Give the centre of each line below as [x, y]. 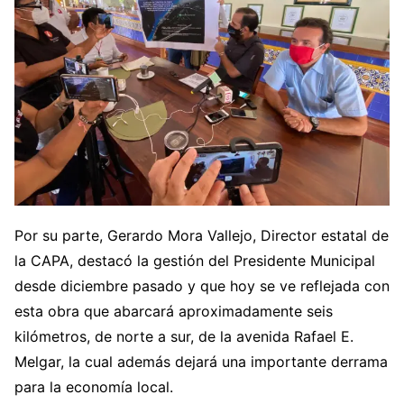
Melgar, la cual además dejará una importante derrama [201, 362]
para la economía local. [94, 387]
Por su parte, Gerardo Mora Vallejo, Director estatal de [202, 236]
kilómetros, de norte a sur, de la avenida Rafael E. [184, 337]
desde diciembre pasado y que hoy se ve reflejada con [202, 286]
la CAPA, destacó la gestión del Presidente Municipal [195, 261]
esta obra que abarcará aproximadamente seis [174, 312]
